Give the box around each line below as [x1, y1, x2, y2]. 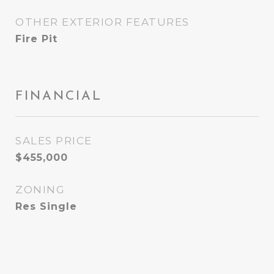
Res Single [15, 201, 77, 212]
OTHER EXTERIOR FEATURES [15, 16, 190, 28]
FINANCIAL [15, 86, 102, 105]
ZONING [15, 183, 65, 196]
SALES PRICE [15, 135, 92, 147]
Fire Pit [15, 33, 57, 45]
